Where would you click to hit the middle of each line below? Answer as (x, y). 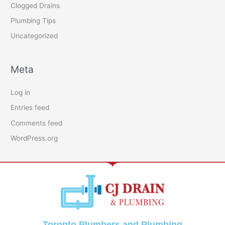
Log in (21, 92)
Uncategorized (34, 36)
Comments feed (37, 123)
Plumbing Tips (33, 20)
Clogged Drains (35, 5)
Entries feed (30, 108)
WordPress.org (34, 138)
